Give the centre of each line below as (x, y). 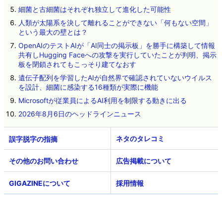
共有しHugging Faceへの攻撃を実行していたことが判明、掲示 (117, 55)
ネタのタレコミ (140, 138)
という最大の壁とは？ (53, 32)
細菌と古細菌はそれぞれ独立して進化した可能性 (94, 9)
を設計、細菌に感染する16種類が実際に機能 (88, 87)
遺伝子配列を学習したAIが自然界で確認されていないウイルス (115, 77)
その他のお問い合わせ (44, 161)
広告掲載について (144, 161)
